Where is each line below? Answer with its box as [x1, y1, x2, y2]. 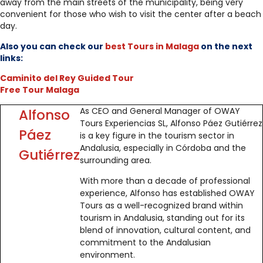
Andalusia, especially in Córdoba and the [79, 141, 246, 154]
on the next [199, 40, 252, 52]
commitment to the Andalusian [79, 236, 211, 248]
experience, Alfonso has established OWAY [79, 187, 255, 199]
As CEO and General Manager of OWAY [79, 104, 240, 117]
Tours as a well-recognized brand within [79, 199, 243, 211]
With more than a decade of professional [79, 174, 250, 187]
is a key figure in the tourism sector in [79, 129, 234, 141]
